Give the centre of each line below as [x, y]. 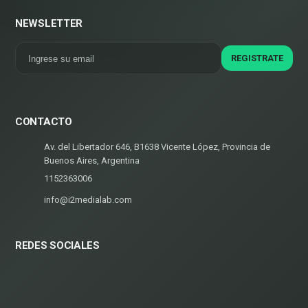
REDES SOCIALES [57, 245]
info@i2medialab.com [88, 199]
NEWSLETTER [49, 23]
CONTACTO [44, 122]
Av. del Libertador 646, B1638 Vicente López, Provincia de [157, 147]
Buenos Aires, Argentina [92, 161]
